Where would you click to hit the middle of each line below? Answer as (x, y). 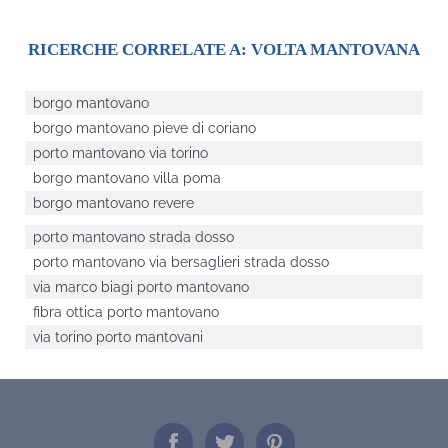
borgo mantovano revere (113, 203)
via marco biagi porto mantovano (141, 287)
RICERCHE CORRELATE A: (139, 50)
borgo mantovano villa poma (127, 178)
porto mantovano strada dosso (133, 237)
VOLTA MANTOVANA (335, 50)
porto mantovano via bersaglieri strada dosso (181, 262)
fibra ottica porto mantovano (126, 312)
